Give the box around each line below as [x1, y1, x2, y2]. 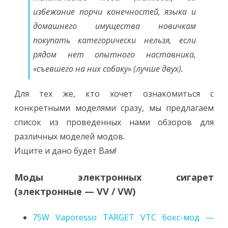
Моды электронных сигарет [14, 171, 214, 183]
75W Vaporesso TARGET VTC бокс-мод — [33, 212, 214, 223]
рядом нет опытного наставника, [33, 49, 196, 60]
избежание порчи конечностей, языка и [33, 6, 196, 17]
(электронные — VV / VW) [14, 185, 135, 197]
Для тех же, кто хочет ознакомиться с [14, 88, 214, 99]
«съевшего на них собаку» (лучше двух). [33, 63, 183, 74]
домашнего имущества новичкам [33, 20, 196, 32]
